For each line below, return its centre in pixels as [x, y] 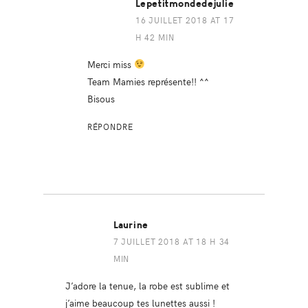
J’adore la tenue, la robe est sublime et [147, 286]
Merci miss [110, 64]
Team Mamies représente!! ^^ [148, 81]
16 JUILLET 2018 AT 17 [185, 20]
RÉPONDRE [110, 127]
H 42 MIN [155, 37]
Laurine [131, 225]
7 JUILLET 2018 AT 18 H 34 [172, 242]
